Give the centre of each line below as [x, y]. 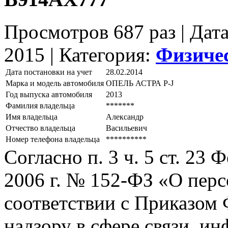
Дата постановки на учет [49, 72]
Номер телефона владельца [53, 139]
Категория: [107, 55]
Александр [125, 117]
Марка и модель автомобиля [55, 83]
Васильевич [126, 128]
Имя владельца [32, 117]
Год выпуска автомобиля [49, 95]
